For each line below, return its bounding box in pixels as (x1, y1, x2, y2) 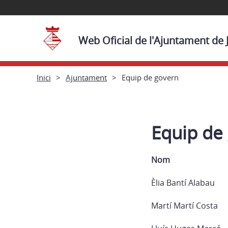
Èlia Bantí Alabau (151, 177, 215, 188)
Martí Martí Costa (151, 200, 218, 211)
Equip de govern (122, 72, 179, 82)
